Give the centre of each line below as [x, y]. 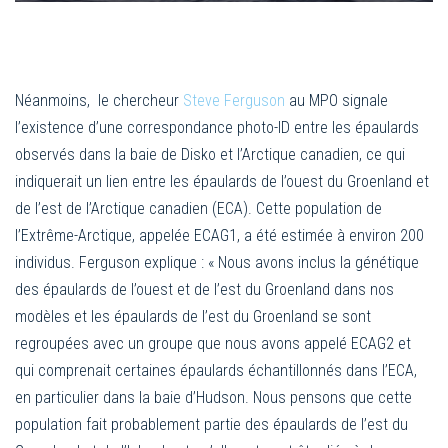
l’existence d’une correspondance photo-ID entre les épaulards [217, 127]
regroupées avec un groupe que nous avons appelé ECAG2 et [213, 343]
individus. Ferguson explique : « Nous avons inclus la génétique [217, 262]
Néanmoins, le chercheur [99, 100]
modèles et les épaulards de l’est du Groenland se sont [193, 316]
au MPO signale [336, 100]
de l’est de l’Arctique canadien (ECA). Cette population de [198, 208]
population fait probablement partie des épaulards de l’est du [211, 424]
